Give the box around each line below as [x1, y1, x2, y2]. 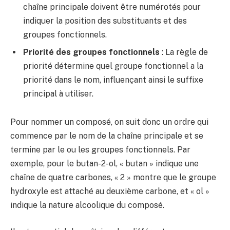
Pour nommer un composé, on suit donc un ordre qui [10, 117, 208, 127]
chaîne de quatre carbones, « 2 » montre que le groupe [10, 172, 216, 183]
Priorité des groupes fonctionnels [23, 47, 160, 57]
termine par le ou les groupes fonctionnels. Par [10, 145, 190, 155]
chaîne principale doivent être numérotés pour [23, 2, 201, 12]
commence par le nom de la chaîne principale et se [10, 131, 203, 141]
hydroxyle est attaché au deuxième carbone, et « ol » [10, 186, 209, 197]
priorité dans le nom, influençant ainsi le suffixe [23, 74, 203, 85]
